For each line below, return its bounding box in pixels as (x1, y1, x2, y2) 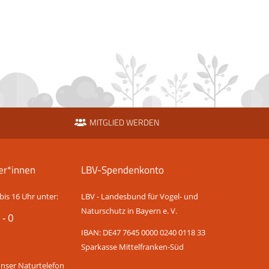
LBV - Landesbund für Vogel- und (81, 191, 199, 202)
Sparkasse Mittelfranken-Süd (81, 241, 184, 253)
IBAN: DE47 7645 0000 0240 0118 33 (81, 227, 206, 238)
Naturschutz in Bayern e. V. (81, 205, 178, 217)
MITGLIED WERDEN (89, 116, 159, 130)
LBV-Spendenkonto (81, 162, 165, 178)
